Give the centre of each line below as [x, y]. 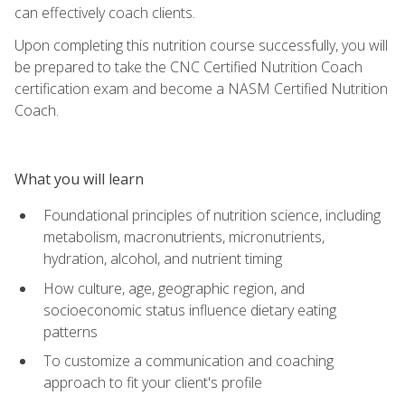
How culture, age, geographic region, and [174, 288]
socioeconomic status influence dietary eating [190, 310]
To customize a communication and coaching [188, 361]
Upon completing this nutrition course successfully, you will [201, 45]
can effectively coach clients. [105, 12]
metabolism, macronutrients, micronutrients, [184, 236]
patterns [71, 331]
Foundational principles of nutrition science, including [212, 215]
